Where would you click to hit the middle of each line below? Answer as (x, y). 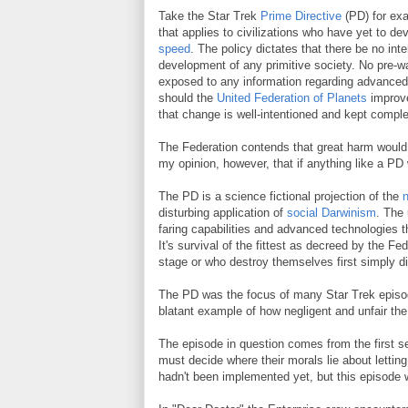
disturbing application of (223, 213)
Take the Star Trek (209, 16)
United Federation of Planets (292, 98)
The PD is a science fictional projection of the (280, 196)
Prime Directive (301, 16)
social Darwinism (331, 213)
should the (188, 98)
